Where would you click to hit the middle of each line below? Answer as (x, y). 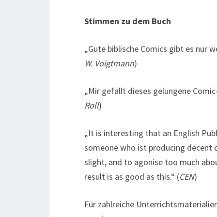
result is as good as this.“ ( (132, 177)
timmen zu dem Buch (130, 21)
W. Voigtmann (109, 63)
